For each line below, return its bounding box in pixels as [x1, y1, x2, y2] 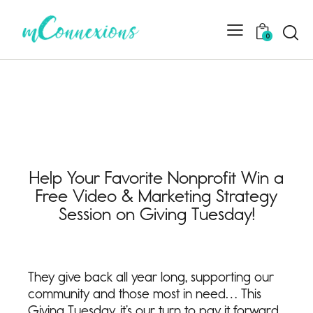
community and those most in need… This [28, 284, 261, 302]
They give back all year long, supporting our [28, 268, 274, 285]
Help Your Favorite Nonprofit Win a [29, 166, 284, 189]
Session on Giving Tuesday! [58, 203, 255, 225]
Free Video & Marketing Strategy [36, 184, 277, 207]
